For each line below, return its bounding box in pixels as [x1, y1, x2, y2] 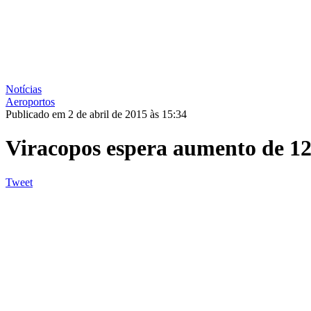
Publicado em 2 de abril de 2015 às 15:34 [6, 108, 187, 120]
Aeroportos [6, 96, 55, 108]
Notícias [6, 83, 42, 95]
